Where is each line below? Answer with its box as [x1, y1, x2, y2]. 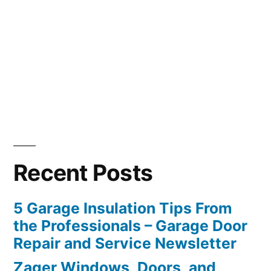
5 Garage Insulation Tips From [13, 198, 232, 217]
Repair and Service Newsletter [13, 233, 237, 252]
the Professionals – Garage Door [13, 216, 247, 235]
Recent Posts [13, 158, 153, 186]
